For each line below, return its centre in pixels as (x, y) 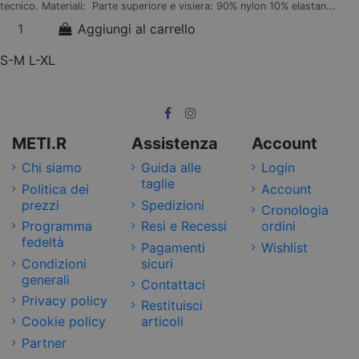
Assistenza (175, 144)
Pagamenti (173, 247)
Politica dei (55, 189)
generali (46, 279)
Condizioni (54, 263)
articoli (163, 322)
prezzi (40, 205)
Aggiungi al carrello (136, 29)
